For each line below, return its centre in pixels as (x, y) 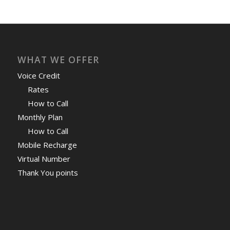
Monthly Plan (40, 117)
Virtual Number (44, 158)
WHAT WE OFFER (58, 59)
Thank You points (47, 172)
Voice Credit (39, 75)
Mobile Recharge (47, 145)
